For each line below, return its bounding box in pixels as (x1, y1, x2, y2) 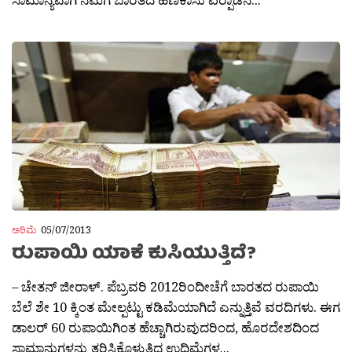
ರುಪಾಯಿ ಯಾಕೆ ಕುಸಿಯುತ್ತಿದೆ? (12, 238, 256, 271)
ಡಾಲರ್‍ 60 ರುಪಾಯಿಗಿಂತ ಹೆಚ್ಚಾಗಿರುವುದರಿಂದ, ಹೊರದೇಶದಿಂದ (12, 317, 319, 336)
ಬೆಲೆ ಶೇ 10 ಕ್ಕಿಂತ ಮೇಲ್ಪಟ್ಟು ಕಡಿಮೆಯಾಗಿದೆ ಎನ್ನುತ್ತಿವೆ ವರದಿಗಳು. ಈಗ (12, 297, 340, 316)
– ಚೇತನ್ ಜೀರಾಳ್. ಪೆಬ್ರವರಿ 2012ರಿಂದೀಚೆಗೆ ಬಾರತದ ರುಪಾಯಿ (12, 277, 319, 295)
